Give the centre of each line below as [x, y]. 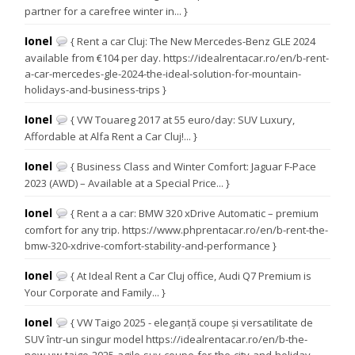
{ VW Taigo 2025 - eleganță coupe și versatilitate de [191, 323]
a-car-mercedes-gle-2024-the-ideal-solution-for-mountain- [163, 74]
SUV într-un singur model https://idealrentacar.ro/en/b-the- [166, 340]
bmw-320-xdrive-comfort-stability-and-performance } [151, 246]
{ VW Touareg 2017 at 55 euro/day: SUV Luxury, [182, 120]
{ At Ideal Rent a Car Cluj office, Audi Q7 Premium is [190, 276]
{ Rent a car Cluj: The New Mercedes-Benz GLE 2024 [192, 42]
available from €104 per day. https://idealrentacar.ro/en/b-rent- [177, 58]
